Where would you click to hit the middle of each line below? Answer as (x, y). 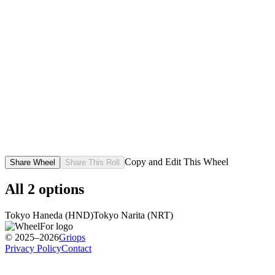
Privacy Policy (33, 248)
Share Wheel (33, 162)
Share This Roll (92, 162)
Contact (76, 248)
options (61, 189)
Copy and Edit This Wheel (176, 161)
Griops (72, 237)
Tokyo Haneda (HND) (49, 215)
